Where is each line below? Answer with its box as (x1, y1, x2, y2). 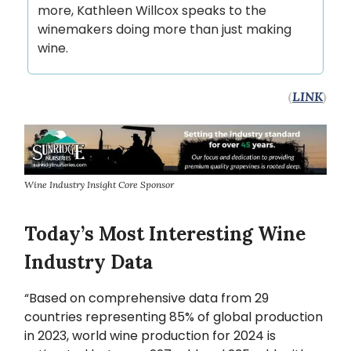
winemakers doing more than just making (38, 20, 291, 39)
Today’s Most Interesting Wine (24, 222, 306, 247)
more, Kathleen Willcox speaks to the (38, 2, 266, 20)
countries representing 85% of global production (24, 308, 323, 327)
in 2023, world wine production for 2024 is (24, 327, 276, 346)
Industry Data (24, 250, 153, 275)
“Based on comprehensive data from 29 (24, 289, 269, 308)
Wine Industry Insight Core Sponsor (24, 179, 174, 191)
